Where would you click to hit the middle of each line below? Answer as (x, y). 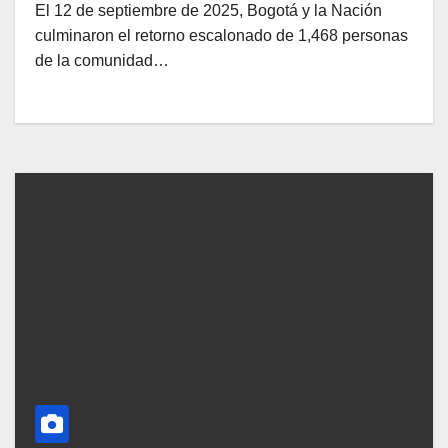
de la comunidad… (102, 61)
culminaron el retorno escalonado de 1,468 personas (221, 36)
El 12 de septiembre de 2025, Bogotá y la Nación (208, 11)
